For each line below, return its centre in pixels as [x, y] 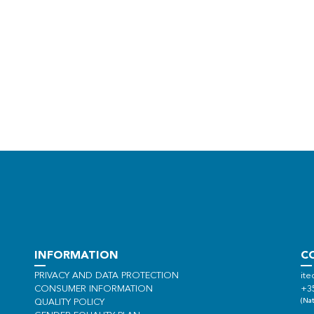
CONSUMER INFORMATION [94, 289]
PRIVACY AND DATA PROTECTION [107, 276]
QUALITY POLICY [69, 302]
